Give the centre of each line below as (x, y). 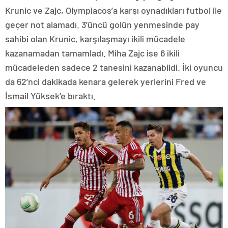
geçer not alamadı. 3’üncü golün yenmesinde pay (102, 24)
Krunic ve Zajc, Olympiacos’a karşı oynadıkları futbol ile (113, 10)
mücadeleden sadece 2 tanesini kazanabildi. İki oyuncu (114, 67)
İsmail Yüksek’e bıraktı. (50, 95)
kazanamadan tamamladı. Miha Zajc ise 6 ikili (92, 53)
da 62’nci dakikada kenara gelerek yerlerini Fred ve (106, 81)
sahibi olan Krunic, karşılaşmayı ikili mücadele (95, 38)
